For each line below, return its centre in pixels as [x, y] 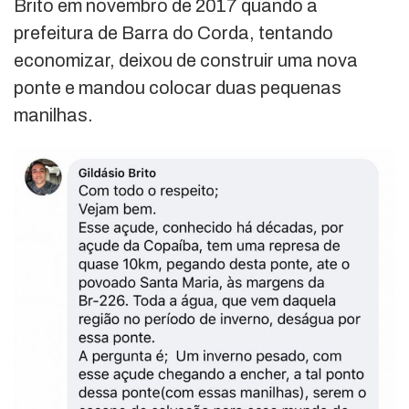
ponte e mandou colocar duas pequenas [178, 88]
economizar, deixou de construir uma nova [186, 61]
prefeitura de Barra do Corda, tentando [173, 33]
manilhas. [53, 115]
